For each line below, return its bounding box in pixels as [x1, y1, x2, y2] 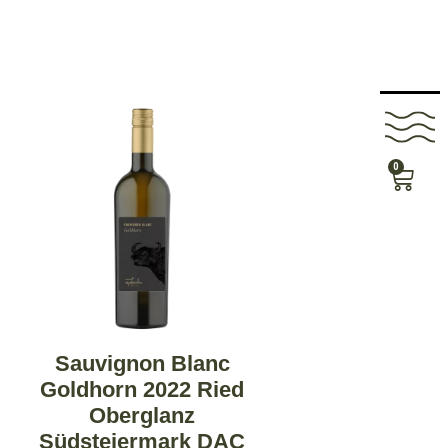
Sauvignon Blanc [54, 350, 230, 376]
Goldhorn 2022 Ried [40, 376, 244, 402]
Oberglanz [89, 402, 195, 428]
